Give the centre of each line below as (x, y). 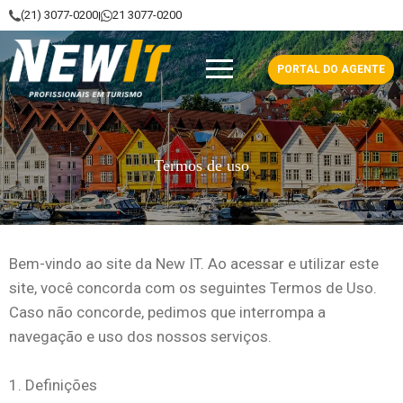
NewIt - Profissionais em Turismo (145, 49)
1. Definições (53, 385)
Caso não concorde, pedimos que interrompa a (167, 312)
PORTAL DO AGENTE (331, 69)
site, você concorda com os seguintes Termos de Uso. (193, 288)
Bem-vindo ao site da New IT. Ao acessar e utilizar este (194, 264)
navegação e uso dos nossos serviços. (140, 336)
